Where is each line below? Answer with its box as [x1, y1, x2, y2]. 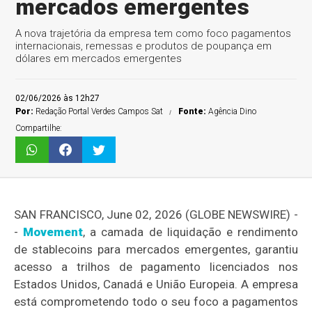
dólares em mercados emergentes [15, 52, 182, 65]
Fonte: [178, 107, 209, 116]
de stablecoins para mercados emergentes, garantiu [14, 242, 298, 256]
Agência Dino [208, 107, 257, 116]
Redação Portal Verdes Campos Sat [36, 107, 164, 116]
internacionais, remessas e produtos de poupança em [15, 40, 272, 52]
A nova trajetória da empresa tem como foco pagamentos [15, 27, 292, 40]
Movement [23, 225, 84, 239]
